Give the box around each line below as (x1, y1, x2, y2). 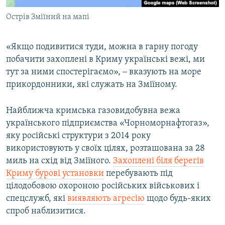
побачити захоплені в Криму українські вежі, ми (6, 54, 205, 64)
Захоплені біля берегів (113, 156, 204, 166)
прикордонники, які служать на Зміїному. (6, 79, 177, 89)
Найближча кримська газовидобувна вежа (6, 105, 180, 116)
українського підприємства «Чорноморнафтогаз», (6, 118, 209, 128)
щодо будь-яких (145, 193, 211, 203)
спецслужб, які (6, 193, 67, 203)
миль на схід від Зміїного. (6, 156, 113, 166)
